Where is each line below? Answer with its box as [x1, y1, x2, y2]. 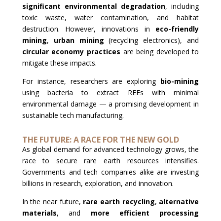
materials [22, 208, 57, 218]
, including [165, 1, 199, 11]
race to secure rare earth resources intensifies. [22, 156, 199, 165]
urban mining [53, 36, 104, 45]
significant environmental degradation [22, 1, 166, 11]
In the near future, [22, 197, 83, 206]
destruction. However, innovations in [22, 24, 156, 34]
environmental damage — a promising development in [22, 99, 199, 109]
